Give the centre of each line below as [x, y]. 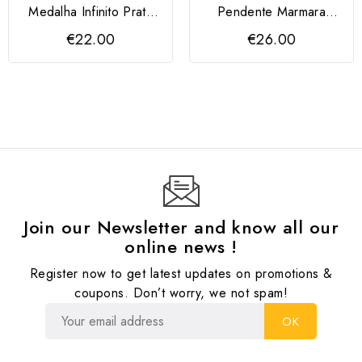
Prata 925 [271, 30]
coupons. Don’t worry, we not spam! [181, 293]
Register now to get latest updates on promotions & [181, 274]
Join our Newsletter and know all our [181, 227]
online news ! [181, 247]
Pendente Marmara [271, 12]
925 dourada [90, 30]
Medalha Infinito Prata [90, 12]
